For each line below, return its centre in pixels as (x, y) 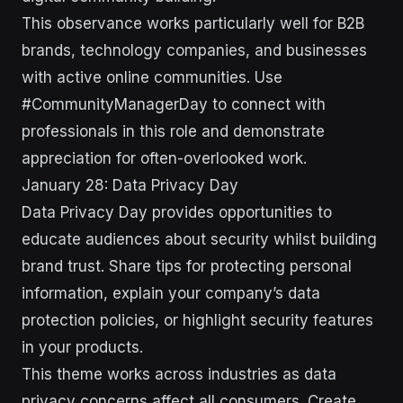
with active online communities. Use (152, 77)
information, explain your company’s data (171, 293)
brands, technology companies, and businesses (194, 50)
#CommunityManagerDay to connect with (174, 104)
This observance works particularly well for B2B (193, 23)
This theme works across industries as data (179, 374)
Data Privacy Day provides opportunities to (177, 212)
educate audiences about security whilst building (199, 239)
